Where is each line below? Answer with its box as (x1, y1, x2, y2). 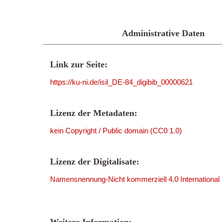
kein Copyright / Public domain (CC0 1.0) (50, 126, 182, 135)
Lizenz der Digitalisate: (50, 157, 139, 166)
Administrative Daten (122, 28, 205, 38)
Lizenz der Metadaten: (50, 108, 137, 118)
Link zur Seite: (50, 59, 108, 69)
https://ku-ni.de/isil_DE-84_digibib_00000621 (50, 78, 193, 86)
